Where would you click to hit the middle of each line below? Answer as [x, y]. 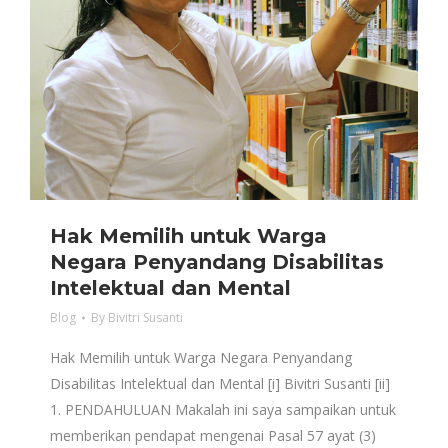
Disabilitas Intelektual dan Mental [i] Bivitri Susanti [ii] [220, 383]
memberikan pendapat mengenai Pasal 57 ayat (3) [213, 435]
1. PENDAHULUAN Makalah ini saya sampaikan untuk [223, 409]
